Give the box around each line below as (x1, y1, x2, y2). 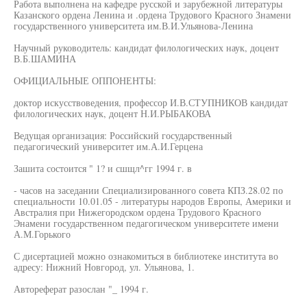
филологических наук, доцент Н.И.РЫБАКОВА (14, 107, 211, 120)
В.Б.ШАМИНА (14, 52, 76, 65)
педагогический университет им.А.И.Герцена (14, 140, 203, 153)
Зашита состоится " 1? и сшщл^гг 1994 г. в (14, 162, 192, 175)
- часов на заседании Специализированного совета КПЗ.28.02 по (14, 184, 283, 197)
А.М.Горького (14, 228, 71, 241)
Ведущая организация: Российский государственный (14, 129, 232, 142)
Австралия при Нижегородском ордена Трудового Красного (14, 206, 261, 219)
